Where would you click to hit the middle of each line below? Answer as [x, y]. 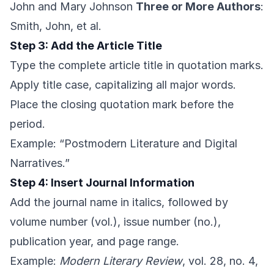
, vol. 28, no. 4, [220, 261]
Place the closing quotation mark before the [122, 105]
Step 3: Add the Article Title [86, 46]
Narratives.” [40, 163]
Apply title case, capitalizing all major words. [123, 85]
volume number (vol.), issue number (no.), [115, 222]
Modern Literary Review [121, 261]
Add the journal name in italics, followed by [119, 202]
